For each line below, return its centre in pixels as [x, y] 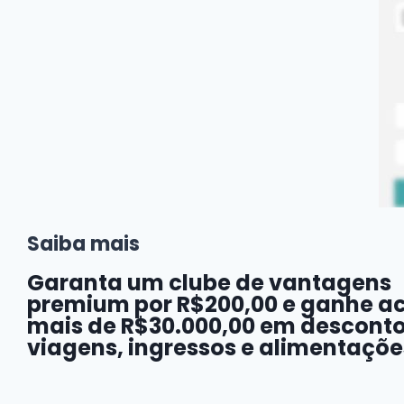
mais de [74, 326]
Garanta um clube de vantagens [209, 283]
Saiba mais [83, 244]
